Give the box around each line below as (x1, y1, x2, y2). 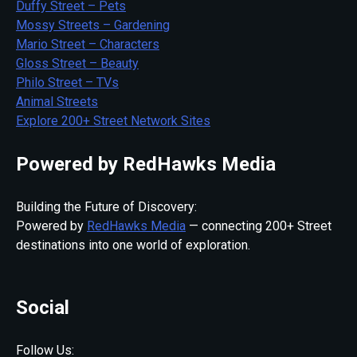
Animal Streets (16, 93, 98, 109)
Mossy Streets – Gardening (16, 17, 170, 33)
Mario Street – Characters (16, 36, 159, 52)
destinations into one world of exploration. (16, 237, 250, 253)
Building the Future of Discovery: (16, 198, 197, 214)
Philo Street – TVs (16, 74, 119, 90)
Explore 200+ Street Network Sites (16, 112, 210, 128)
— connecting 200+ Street (186, 218, 331, 233)
